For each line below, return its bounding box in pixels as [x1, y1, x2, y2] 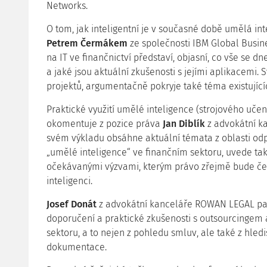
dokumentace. [46, 241, 107, 253]
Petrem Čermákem [46, 38, 128, 49]
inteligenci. [46, 175, 92, 187]
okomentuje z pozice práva [46, 118, 163, 129]
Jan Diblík [163, 118, 207, 129]
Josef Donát [46, 198, 97, 210]
